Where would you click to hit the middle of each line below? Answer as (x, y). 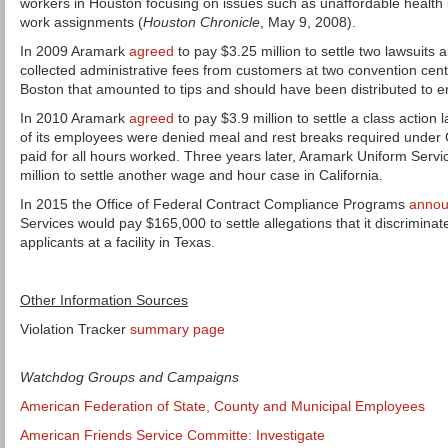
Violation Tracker (75, 329)
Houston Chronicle (201, 22)
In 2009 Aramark (74, 51)
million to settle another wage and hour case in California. (201, 175)
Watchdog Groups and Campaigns (129, 377)
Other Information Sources (104, 300)
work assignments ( (81, 22)
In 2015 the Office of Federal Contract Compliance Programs (214, 204)
